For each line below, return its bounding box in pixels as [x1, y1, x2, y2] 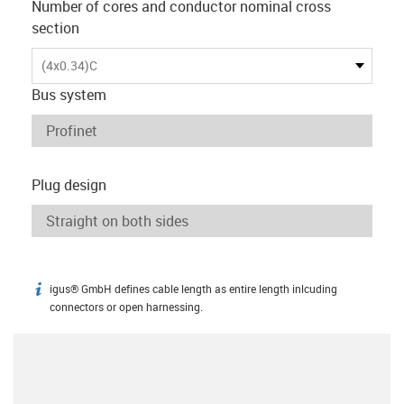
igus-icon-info [31, 281, 118, 302]
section [32, 17, 79, 38]
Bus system [32, 84, 106, 105]
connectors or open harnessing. [50, 299, 203, 314]
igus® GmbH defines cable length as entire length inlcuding [50, 281, 337, 296]
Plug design [32, 174, 106, 195]
